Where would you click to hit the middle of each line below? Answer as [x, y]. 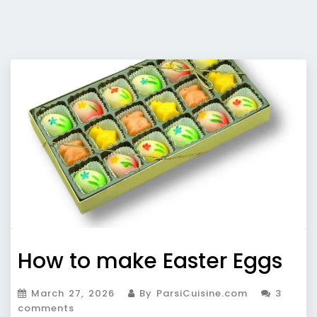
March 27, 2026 [73, 294]
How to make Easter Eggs [150, 261]
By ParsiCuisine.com [191, 294]
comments [46, 309]
